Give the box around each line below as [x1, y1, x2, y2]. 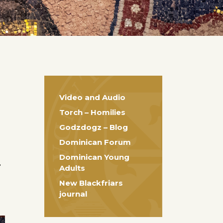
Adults [59, 163, 85, 173]
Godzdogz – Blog [59, 122, 128, 132]
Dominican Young [59, 152, 129, 162]
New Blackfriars [59, 178, 123, 188]
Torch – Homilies [59, 108, 125, 117]
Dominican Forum [59, 137, 131, 147]
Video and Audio [59, 93, 125, 102]
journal [59, 189, 87, 199]
